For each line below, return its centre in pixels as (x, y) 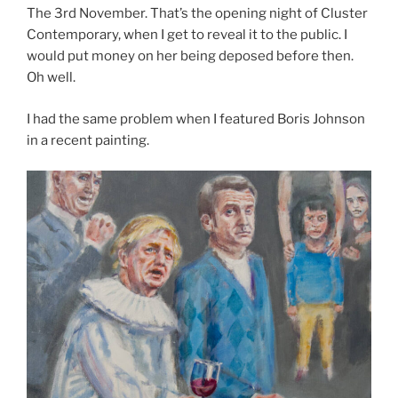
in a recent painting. (88, 140)
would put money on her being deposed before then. (190, 56)
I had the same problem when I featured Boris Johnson (196, 119)
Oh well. (51, 78)
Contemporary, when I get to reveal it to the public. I (187, 35)
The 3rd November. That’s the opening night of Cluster (197, 14)
